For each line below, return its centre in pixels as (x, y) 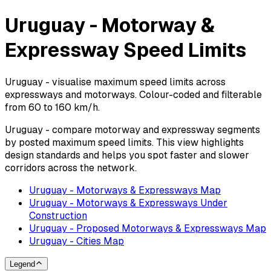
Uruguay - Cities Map (77, 241)
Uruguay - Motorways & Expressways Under (128, 203)
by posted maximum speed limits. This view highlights (124, 142)
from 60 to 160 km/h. (52, 107)
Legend (22, 264)
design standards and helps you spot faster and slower (127, 155)
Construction (58, 215)
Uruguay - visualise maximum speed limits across (115, 82)
